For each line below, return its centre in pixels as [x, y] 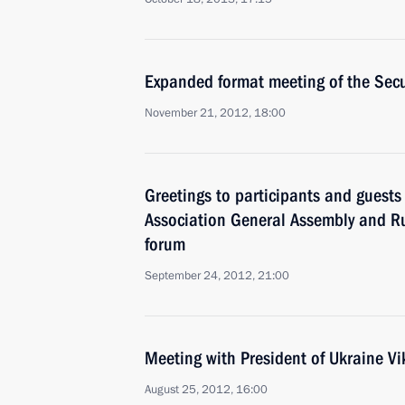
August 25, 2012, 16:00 [206, 390]
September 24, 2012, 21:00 [217, 276]
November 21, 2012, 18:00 [215, 113]
